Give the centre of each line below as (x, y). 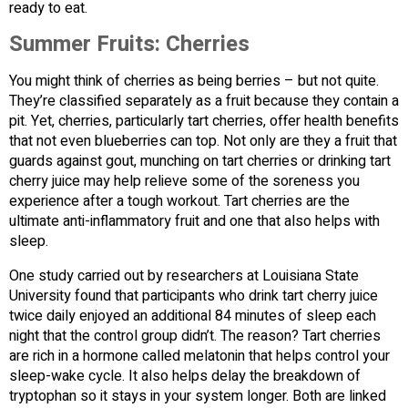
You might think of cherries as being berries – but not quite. (194, 82)
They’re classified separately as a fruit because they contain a (204, 102)
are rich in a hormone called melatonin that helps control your (199, 357)
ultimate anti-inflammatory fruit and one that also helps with (194, 222)
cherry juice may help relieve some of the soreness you (184, 182)
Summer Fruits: (87, 45)
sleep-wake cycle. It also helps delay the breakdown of (185, 377)
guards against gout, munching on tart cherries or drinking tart (200, 162)
